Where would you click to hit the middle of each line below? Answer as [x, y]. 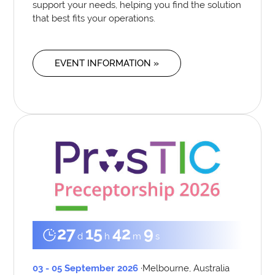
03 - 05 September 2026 [86, 268]
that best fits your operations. [94, 18]
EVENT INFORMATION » [107, 63]
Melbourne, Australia [186, 268]
